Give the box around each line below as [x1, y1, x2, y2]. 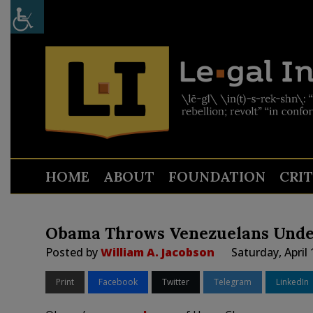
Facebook [98, 276, 138, 288]
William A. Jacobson [100, 245, 214, 260]
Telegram [213, 276, 252, 288]
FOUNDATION [168, 168, 265, 185]
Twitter [161, 276, 189, 288]
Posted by [45, 245, 101, 260]
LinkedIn [275, 276, 309, 288]
